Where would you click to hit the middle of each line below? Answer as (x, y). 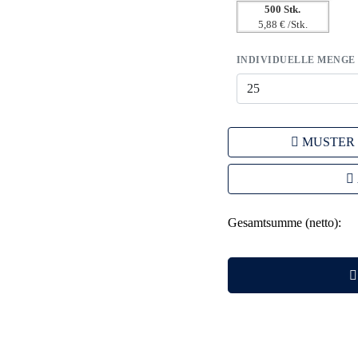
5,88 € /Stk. (282, 24)
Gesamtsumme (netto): (284, 222)
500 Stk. (283, 9)
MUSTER (329, 142)
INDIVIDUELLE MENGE (296, 60)
